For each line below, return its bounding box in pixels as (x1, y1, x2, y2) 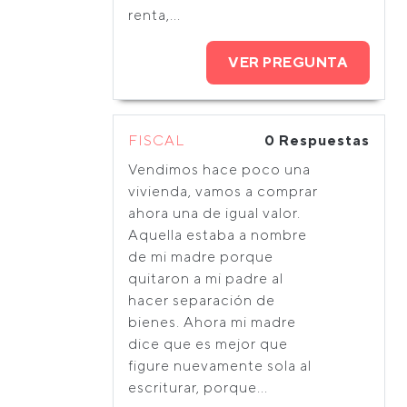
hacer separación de (128, 292, 275, 309)
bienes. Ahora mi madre (128, 313, 296, 331)
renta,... (128, 6, 181, 24)
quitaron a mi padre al (128, 270, 283, 287)
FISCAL (128, 132, 184, 149)
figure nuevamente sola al (128, 357, 312, 374)
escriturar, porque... (128, 379, 268, 396)
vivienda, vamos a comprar (128, 183, 318, 200)
